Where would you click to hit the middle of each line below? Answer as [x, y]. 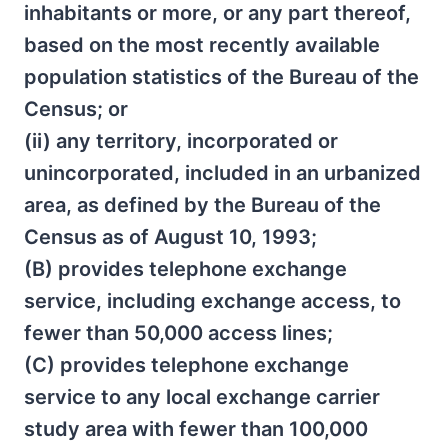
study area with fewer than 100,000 [196, 429]
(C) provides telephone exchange [186, 365]
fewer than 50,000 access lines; [178, 333]
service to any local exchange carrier [202, 397]
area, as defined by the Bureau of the [202, 205]
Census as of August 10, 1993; [170, 237]
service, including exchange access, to [212, 301]
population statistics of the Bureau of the [221, 77]
